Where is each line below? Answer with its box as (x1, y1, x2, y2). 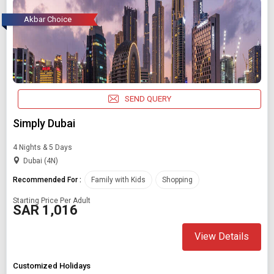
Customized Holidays (13, 261, 91, 270)
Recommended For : (13, 175, 81, 184)
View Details (194, 231, 249, 243)
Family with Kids (91, 175, 146, 184)
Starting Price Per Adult (13, 196, 91, 205)
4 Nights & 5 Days (13, 143, 72, 152)
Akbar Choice (24, 14, 72, 24)
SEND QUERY (124, 94, 171, 104)
